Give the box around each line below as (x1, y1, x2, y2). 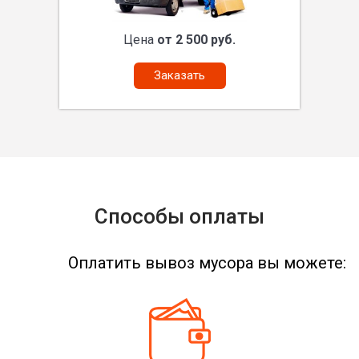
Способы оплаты (95, 204, 264, 228)
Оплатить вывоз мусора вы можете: (68, 252, 346, 272)
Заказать (154, 67, 205, 83)
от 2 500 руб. (157, 31, 236, 47)
